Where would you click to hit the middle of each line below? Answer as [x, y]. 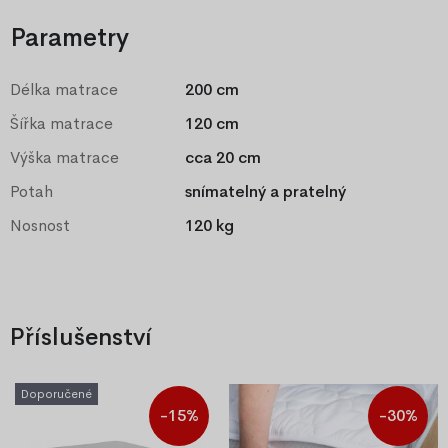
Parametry [69, 38]
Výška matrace [64, 158]
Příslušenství [81, 337]
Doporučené [56, 394]
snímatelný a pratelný [265, 192]
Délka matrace [64, 90]
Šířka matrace [61, 124]
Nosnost [40, 226]
